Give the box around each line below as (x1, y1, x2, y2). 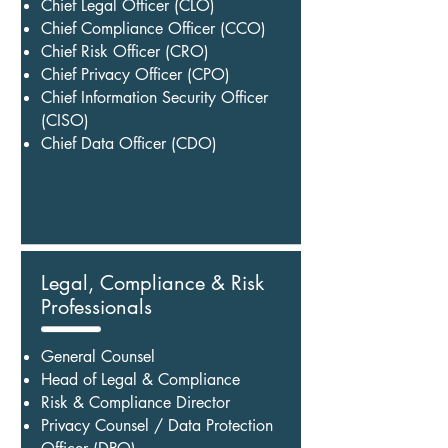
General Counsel (41, 346, 155, 367)
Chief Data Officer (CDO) (41, 133, 217, 154)
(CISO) (41, 110, 89, 131)
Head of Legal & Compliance (41, 369, 240, 390)
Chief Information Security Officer (41, 87, 268, 108)
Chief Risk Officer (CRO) (41, 41, 209, 62)
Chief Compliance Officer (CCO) (41, 18, 266, 39)
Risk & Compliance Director (41, 392, 230, 413)
